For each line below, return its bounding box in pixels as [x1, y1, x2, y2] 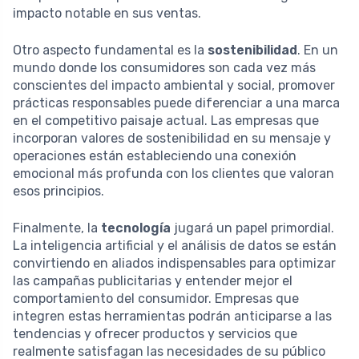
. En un [297, 42, 338, 58]
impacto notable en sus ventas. [13, 6, 201, 22]
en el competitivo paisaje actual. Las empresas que [13, 113, 319, 129]
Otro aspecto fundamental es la [13, 42, 208, 58]
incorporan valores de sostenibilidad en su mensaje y [13, 131, 331, 147]
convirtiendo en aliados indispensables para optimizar [13, 256, 336, 272]
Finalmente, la [13, 220, 101, 236]
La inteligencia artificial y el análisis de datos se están [13, 238, 337, 254]
